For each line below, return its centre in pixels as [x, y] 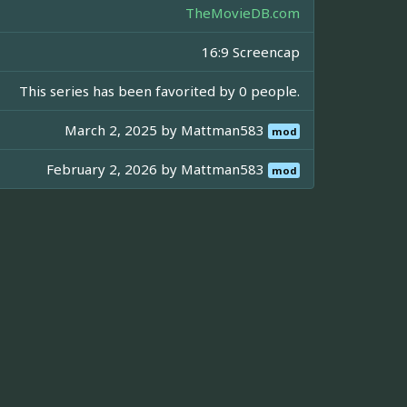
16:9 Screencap [251, 52]
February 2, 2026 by [114, 169]
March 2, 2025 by [123, 130]
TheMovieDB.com [243, 13]
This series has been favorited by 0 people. [159, 91]
